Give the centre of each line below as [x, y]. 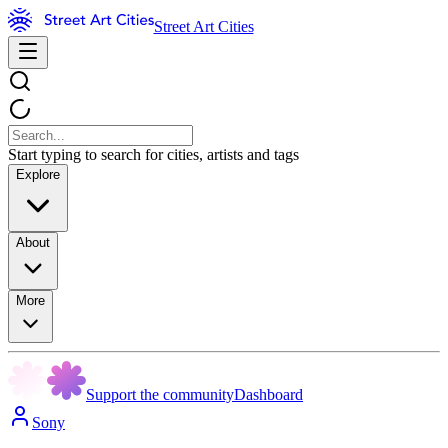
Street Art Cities [203, 26]
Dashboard [268, 394]
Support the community [160, 394]
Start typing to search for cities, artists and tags [153, 154]
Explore [38, 174]
